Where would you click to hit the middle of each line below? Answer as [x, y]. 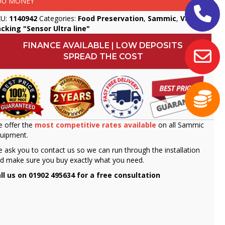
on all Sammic [181, 125]
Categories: [59, 19]
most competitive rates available [96, 125]
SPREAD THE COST [103, 57]
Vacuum [195, 19]
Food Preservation [111, 19]
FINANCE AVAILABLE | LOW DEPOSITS [103, 46]
